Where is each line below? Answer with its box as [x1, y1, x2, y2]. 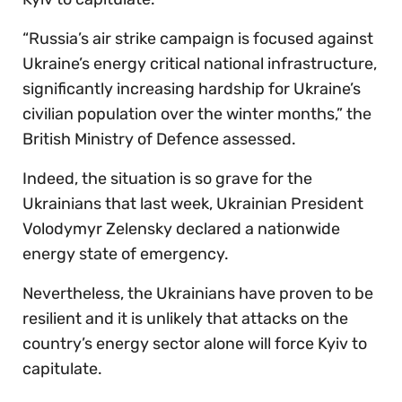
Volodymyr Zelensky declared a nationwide [22, 218, 340, 239]
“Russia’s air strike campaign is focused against [22, 28, 373, 48]
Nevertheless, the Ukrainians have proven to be [22, 283, 373, 303]
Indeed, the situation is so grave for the [22, 168, 312, 188]
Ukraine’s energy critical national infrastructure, [22, 53, 377, 74]
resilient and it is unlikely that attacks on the [22, 308, 348, 328]
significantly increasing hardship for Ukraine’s [22, 78, 361, 99]
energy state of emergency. [22, 243, 229, 264]
